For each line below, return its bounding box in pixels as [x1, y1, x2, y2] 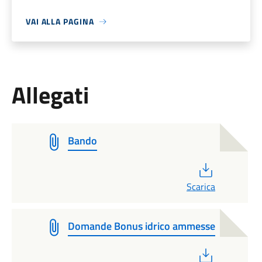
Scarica [186, 180, 215, 194]
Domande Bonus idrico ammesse [67, 218, 215, 234]
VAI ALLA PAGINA [25, 15, 94, 27]
